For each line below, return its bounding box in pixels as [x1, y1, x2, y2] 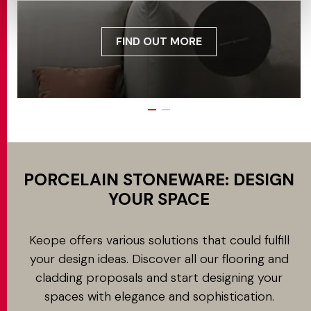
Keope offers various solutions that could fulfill [28, 232, 289, 249]
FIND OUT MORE [116, 34, 202, 49]
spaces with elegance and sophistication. [44, 288, 274, 305]
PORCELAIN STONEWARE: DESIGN [24, 169, 294, 190]
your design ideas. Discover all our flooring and [29, 251, 289, 267]
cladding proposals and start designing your [35, 269, 283, 286]
